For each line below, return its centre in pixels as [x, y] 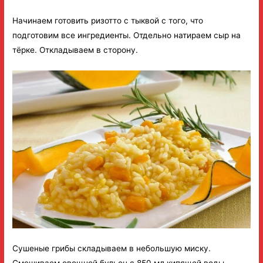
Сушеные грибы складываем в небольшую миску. [112, 249]
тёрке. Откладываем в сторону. [75, 50]
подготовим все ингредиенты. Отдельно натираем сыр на [127, 36]
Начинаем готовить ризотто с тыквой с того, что [108, 21]
